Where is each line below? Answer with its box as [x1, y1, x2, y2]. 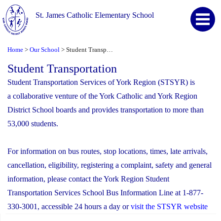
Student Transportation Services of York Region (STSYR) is [7, 77, 195, 86]
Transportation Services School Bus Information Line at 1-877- [7, 188, 203, 197]
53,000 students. [7, 119, 58, 128]
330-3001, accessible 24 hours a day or [7, 202, 131, 211]
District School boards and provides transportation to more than [7, 105, 204, 114]
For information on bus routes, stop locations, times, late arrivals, [7, 147, 208, 155]
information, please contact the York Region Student [7, 174, 169, 183]
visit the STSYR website [131, 202, 208, 211]
